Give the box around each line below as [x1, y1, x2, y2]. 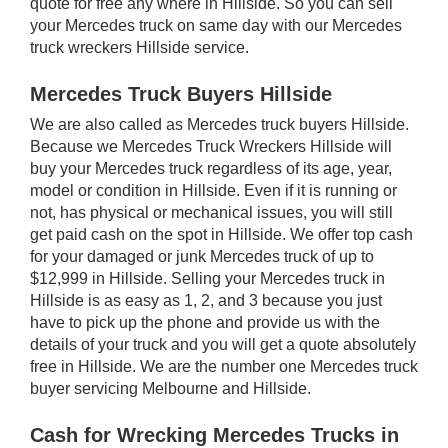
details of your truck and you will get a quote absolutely [30, 335, 416, 353]
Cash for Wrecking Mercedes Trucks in [30, 423, 399, 446]
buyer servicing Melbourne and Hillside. [30, 379, 311, 397]
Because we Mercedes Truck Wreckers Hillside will [30, 137, 392, 155]
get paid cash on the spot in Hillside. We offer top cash [30, 225, 413, 243]
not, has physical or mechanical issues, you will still [30, 203, 393, 221]
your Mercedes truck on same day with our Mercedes [30, 16, 402, 34]
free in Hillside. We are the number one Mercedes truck [30, 357, 418, 375]
